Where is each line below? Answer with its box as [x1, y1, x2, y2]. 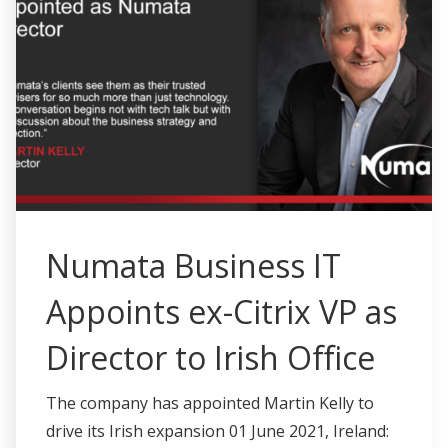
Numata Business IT [46, 243, 341, 287]
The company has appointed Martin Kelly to [46, 391, 374, 414]
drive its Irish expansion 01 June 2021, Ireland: [46, 419, 389, 442]
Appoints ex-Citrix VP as [46, 289, 397, 333]
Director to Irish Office [46, 335, 375, 379]
